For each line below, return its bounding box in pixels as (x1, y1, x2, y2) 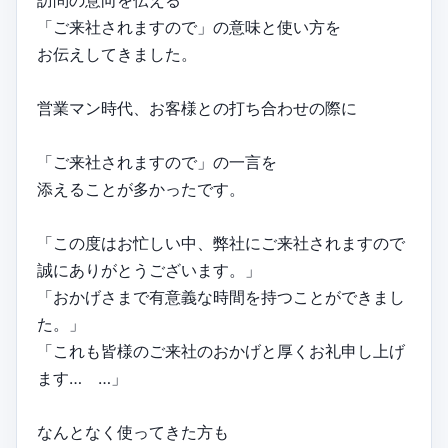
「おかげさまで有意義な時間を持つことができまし (37, 286, 405, 307)
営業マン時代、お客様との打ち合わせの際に (37, 97, 357, 118)
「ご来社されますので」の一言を (37, 151, 277, 172)
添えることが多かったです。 (37, 178, 245, 199)
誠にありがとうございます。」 (37, 259, 261, 280)
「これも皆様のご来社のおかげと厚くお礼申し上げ (37, 340, 405, 361)
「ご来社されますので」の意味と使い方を (37, 16, 341, 37)
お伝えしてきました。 (37, 43, 197, 64)
